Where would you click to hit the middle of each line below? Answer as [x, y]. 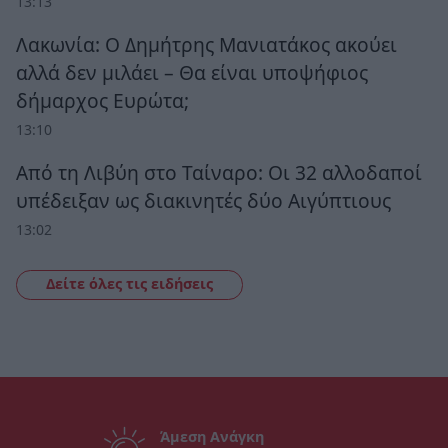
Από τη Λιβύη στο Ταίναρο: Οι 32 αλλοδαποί [219, 172]
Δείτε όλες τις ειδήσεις [129, 284]
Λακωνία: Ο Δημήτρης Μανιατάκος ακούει [206, 44]
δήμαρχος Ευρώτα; [102, 100]
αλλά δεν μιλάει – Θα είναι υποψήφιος [192, 72]
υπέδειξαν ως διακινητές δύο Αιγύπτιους [203, 200]
